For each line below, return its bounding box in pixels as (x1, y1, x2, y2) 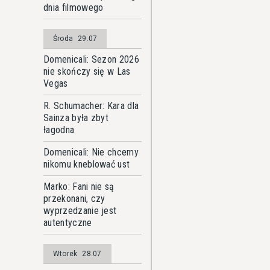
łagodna (43, 124, 75, 136)
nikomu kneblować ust (43, 159, 130, 170)
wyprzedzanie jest (43, 205, 117, 216)
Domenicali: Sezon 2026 (43, 54, 140, 65)
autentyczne (43, 217, 92, 228)
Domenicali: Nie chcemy (43, 146, 139, 158)
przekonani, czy (43, 193, 105, 204)
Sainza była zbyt (43, 112, 109, 124)
